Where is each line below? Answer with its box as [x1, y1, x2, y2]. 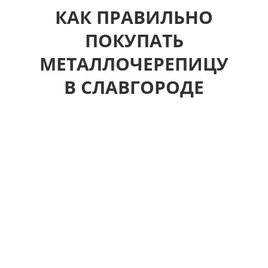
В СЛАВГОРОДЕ [64, 75, 204, 99]
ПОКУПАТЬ [84, 28, 184, 53]
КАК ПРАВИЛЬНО [55, 5, 213, 29]
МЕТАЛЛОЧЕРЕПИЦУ [39, 51, 229, 76]
